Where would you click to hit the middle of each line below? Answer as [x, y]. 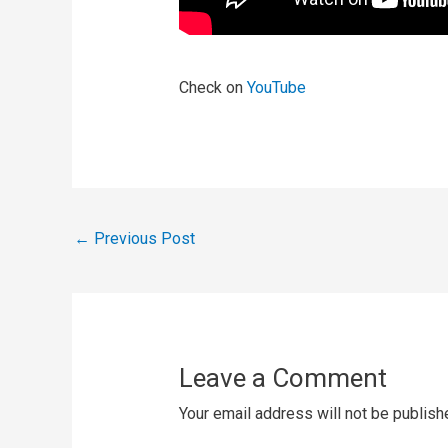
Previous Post [142, 238]
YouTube [276, 88]
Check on [212, 88]
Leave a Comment [282, 377]
